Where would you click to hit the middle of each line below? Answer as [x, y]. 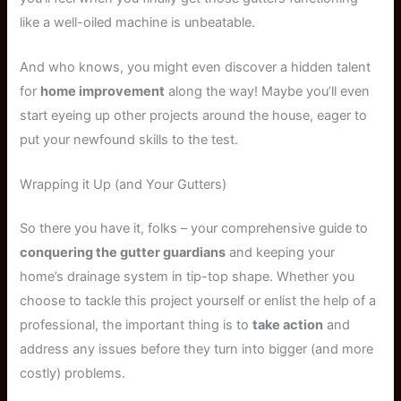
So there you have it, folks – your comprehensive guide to [194, 229]
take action [288, 325]
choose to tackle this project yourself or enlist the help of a [198, 301]
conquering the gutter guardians [123, 253]
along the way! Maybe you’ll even [268, 91]
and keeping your [281, 253]
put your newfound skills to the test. [129, 139]
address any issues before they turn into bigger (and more [197, 350]
